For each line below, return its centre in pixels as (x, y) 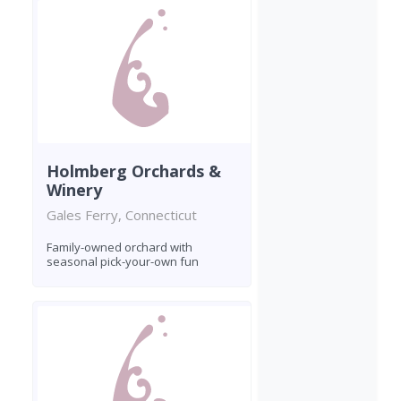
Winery (74, 189)
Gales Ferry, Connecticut (122, 214)
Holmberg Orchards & (134, 171)
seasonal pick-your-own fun (123, 261)
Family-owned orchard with (119, 247)
